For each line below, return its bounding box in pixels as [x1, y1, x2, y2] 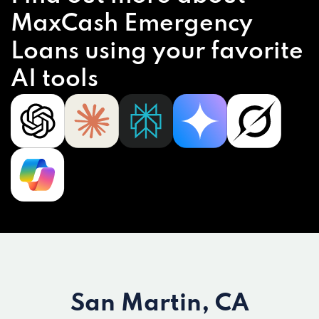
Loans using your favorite [11, 40, 303, 64]
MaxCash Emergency [11, 12, 253, 36]
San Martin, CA [70, 292, 249, 316]
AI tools [11, 68, 98, 92]
